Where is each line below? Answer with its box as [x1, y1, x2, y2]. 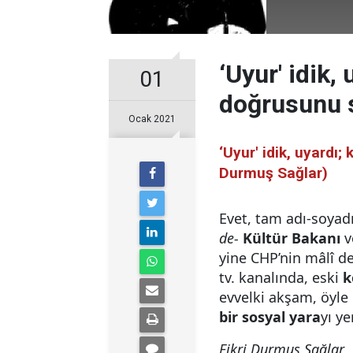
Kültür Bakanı [243, 229, 340, 247]
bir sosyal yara [219, 307, 321, 326]
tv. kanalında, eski [219, 268, 343, 287]
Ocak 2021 [128, 113, 176, 124]
